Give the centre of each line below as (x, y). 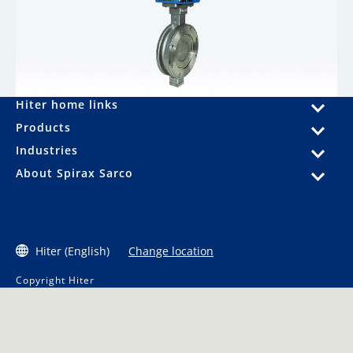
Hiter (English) (72, 251)
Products (43, 127)
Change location (171, 251)
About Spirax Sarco (74, 173)
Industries (47, 150)
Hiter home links (67, 104)
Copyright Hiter (55, 280)
